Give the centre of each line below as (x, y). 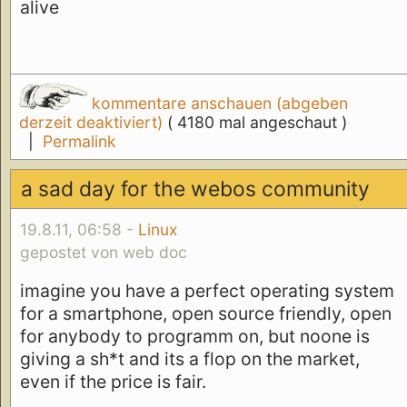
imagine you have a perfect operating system (207, 290)
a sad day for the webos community (196, 189)
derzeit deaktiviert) (93, 123)
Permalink (79, 142)
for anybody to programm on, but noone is (195, 336)
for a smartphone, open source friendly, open (206, 313)
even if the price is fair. (113, 381)
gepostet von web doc (104, 253)
